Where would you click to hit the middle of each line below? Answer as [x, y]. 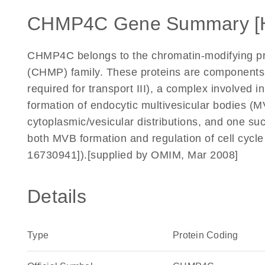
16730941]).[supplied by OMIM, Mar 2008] [133, 155]
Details [57, 196]
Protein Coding [206, 235]
